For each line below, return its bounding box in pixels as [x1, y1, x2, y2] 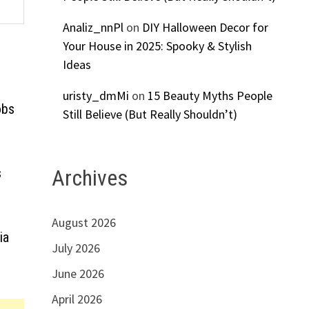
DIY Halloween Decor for [141, 19, 268, 36]
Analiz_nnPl [62, 19, 123, 36]
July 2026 [51, 239, 100, 256]
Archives [51, 165, 128, 192]
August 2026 [51, 214, 116, 230]
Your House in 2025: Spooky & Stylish [62, 38, 252, 54]
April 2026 [51, 290, 102, 307]
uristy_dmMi [62, 88, 129, 104]
